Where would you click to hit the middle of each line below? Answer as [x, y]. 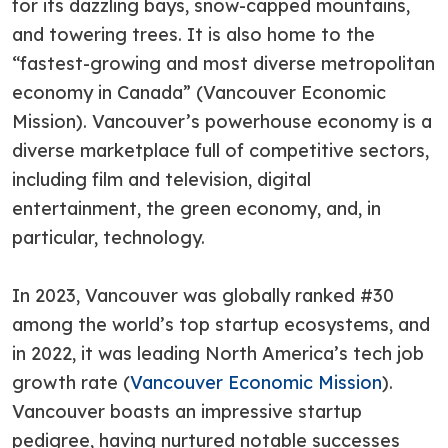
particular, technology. [111, 238]
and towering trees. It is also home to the [193, 35]
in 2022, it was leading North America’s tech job [218, 354]
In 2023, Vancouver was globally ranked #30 [203, 296]
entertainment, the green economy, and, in [196, 209]
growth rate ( [71, 383]
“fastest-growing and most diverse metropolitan [223, 64]
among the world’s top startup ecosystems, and [221, 325]
